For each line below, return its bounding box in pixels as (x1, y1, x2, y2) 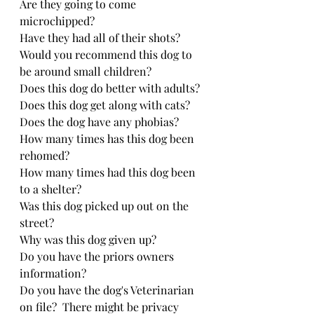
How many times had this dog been (20, 164, 198, 179)
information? (20, 265, 86, 280)
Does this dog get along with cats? (20, 97, 190, 112)
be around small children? (20, 63, 151, 78)
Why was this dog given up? (20, 231, 156, 247)
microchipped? (20, 13, 95, 28)
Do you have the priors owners (20, 248, 177, 264)
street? (20, 214, 54, 230)
